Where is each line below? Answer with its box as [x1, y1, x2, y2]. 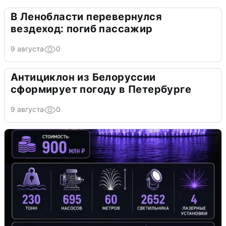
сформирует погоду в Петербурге [11, 83, 191, 95]
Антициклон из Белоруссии [11, 71, 156, 83]
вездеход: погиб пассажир [11, 22, 153, 35]
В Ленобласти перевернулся [11, 10, 162, 23]
